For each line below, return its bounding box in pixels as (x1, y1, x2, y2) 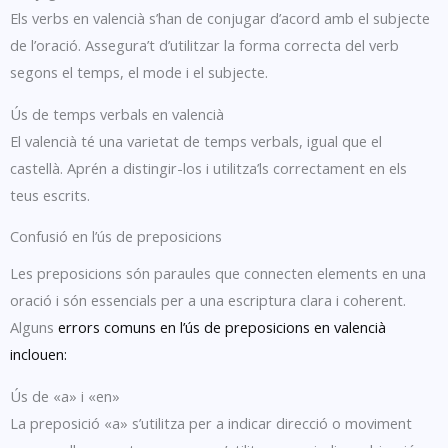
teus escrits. (10, 184, 90, 205)
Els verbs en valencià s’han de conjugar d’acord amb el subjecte (10, 8, 430, 29)
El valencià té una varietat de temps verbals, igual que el (10, 130, 382, 151)
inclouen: (10, 344, 67, 365)
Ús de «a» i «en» (10, 386, 120, 407)
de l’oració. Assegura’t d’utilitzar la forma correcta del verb (10, 35, 399, 56)
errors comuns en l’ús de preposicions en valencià (58, 317, 386, 338)
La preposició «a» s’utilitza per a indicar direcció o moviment (10, 413, 412, 434)
